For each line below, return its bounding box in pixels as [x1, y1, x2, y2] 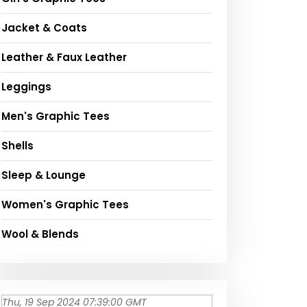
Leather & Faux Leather [1, 50, 127, 65]
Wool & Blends [1, 227, 79, 242]
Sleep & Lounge [1, 168, 86, 183]
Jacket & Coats [1, 21, 87, 36]
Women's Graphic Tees [1, 197, 129, 212]
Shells [1, 138, 34, 153]
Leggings [1, 79, 51, 95]
